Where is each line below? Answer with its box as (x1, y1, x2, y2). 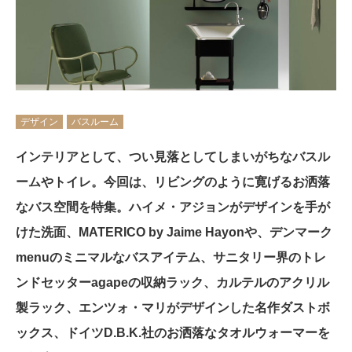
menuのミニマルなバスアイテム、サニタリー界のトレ (16, 250, 326, 264)
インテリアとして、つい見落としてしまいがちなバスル (16, 149, 330, 163)
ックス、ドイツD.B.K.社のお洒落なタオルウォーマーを (16, 325, 330, 339)
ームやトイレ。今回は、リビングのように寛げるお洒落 (16, 174, 330, 189)
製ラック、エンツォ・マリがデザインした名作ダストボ (16, 300, 330, 314)
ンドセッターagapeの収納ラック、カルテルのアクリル (16, 275, 329, 289)
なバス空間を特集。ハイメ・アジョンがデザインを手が (16, 200, 330, 214)
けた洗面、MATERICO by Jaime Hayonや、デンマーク (16, 225, 332, 239)
